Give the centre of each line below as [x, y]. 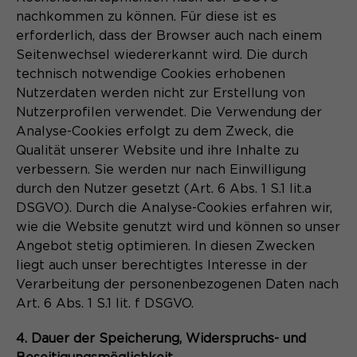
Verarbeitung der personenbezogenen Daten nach [177, 284]
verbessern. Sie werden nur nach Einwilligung [161, 169]
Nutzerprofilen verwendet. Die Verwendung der [169, 112]
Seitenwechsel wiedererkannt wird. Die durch [162, 55]
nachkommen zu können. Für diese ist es [146, 16]
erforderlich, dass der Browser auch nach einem [169, 35]
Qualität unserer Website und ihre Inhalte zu [157, 150]
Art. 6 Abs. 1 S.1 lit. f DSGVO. [105, 303]
